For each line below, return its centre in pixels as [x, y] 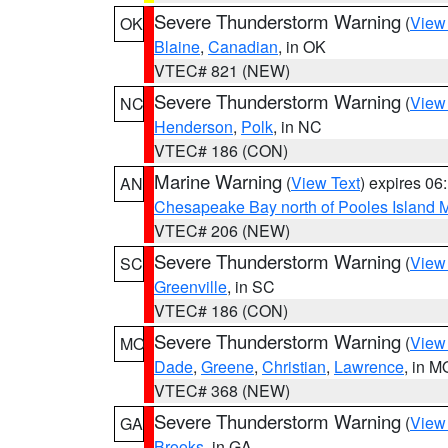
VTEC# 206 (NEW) [222, 230]
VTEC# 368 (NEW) [222, 390]
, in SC [251, 286]
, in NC [297, 126]
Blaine [177, 46]
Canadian [243, 46]
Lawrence [369, 366]
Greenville [190, 286]
